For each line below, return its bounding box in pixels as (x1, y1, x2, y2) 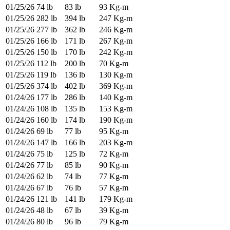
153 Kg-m (99, 104, 132, 113)
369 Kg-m (99, 82, 132, 91)
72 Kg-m (99, 149, 128, 159)
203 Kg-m (99, 138, 132, 147)
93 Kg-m (99, 3, 128, 12)
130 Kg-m (99, 70, 132, 80)
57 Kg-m (99, 183, 128, 193)
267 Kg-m (99, 36, 132, 46)
